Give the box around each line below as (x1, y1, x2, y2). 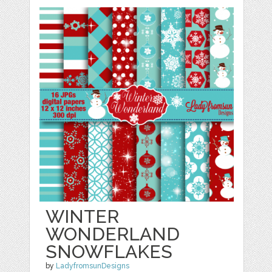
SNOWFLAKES (46, 241, 173, 263)
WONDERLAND (46, 223, 180, 245)
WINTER (46, 206, 120, 228)
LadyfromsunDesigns (56, 262, 130, 271)
